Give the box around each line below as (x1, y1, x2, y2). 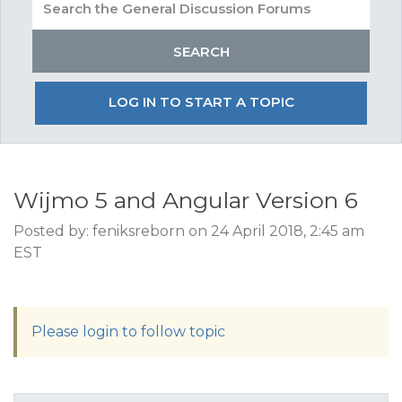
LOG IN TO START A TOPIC (108, 93, 294, 110)
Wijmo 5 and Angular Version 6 (13, 187, 358, 214)
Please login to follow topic (31, 323, 225, 340)
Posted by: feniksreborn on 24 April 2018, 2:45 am (13, 223, 364, 240)
